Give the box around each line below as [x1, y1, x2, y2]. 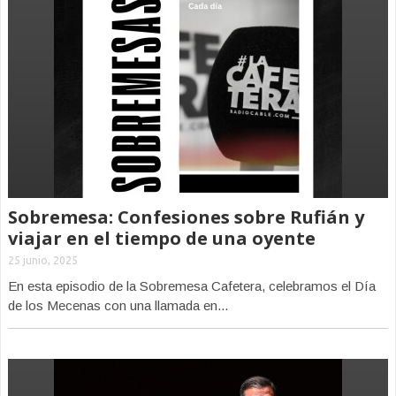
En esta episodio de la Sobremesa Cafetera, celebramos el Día [8, 278, 376, 293]
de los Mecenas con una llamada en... [8, 298, 228, 313]
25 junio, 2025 [8, 255, 78, 266]
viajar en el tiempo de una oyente [8, 226, 316, 250]
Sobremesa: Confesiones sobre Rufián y [8, 205, 364, 229]
